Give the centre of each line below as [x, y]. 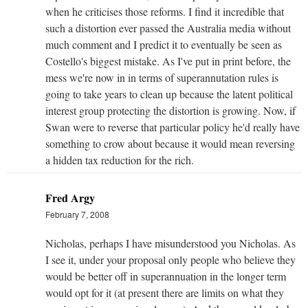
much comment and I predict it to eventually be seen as [164, 44]
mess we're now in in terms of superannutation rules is [162, 77]
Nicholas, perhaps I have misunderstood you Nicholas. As [170, 243]
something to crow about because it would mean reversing [170, 143]
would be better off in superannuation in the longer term [166, 276]
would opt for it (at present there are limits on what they [165, 292]
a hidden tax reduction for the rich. [120, 159]
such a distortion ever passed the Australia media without [168, 27]
